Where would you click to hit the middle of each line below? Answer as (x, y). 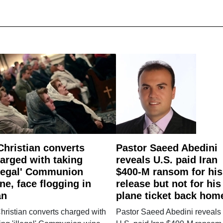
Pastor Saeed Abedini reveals (168, 212)
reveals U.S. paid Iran (167, 160)
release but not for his (168, 183)
